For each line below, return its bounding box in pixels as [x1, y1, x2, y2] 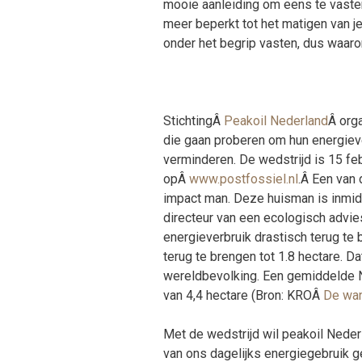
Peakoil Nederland [224, 113, 328, 129]
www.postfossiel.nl [189, 171, 298, 187]
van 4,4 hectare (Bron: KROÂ [163, 288, 323, 304]
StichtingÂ [163, 113, 224, 129]
